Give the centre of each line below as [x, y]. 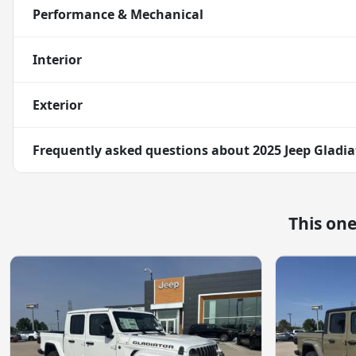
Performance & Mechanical [118, 15]
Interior [57, 60]
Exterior [58, 105]
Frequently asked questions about [143, 151]
